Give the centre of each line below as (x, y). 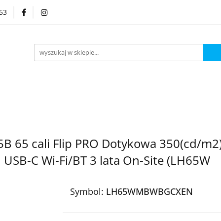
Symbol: (88, 191)
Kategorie (96, 17)
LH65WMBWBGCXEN (149, 191)
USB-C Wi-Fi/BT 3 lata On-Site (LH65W (107, 160)
